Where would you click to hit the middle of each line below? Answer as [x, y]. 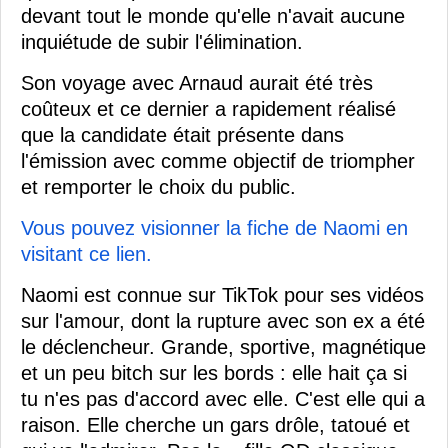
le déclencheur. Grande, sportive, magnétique [223, 346]
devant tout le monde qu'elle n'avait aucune [213, 15]
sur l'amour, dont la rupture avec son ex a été [223, 320]
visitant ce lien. [86, 253]
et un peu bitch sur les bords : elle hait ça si [214, 372]
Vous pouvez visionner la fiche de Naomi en [214, 227]
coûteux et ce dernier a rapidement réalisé [208, 108]
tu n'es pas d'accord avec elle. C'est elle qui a [223, 398]
